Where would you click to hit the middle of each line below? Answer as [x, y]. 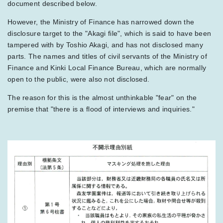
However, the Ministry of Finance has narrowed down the [101, 22]
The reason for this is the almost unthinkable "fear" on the [102, 98]
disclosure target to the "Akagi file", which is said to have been [110, 34]
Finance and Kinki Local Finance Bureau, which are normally [107, 68]
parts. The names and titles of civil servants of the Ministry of [107, 56]
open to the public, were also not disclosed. [79, 79]
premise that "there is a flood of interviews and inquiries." [101, 109]
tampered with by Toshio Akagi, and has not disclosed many [105, 45]
